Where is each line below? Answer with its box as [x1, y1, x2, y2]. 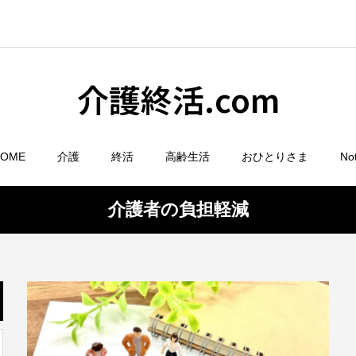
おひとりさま [242, 150, 308, 163]
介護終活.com [76, 76, 280, 122]
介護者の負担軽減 [107, 199, 249, 219]
